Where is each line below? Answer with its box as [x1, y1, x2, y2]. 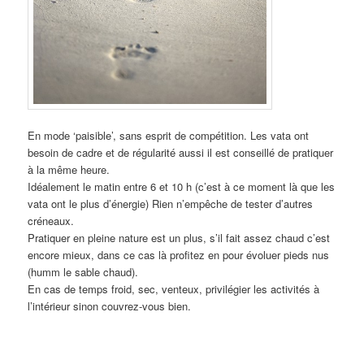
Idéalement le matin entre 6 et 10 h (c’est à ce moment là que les [28, 179, 336, 195]
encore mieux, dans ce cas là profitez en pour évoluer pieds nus [28, 247, 330, 263]
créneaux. [28, 213, 75, 229]
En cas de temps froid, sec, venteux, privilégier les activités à [28, 281, 320, 297]
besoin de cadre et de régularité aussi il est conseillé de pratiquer [28, 145, 334, 161]
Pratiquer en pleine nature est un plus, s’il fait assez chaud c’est [28, 230, 331, 246]
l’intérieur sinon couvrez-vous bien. [28, 298, 192, 314]
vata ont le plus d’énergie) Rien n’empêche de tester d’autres [28, 196, 314, 212]
